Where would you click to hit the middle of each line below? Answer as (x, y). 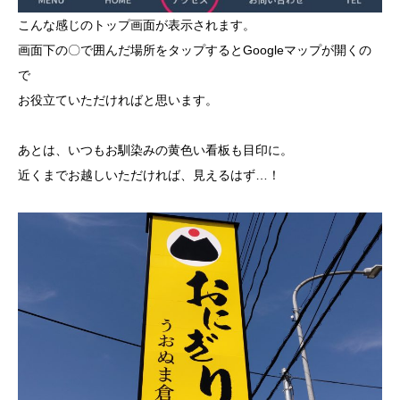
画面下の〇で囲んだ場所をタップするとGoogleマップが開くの (195, 50)
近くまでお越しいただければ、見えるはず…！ (149, 175)
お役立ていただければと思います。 (118, 100)
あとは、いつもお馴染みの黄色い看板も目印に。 (155, 150)
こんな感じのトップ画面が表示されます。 (137, 25)
